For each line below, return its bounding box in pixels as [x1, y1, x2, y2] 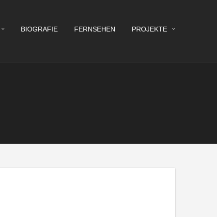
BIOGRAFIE [21, 25, 58, 33]
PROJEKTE [132, 25, 167, 33]
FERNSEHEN [74, 25, 115, 33]
